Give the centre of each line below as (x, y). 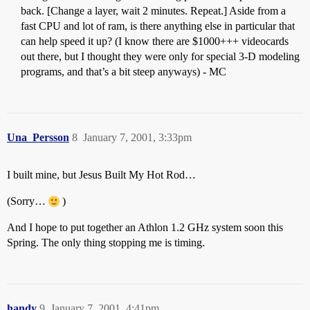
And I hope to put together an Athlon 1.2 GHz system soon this (145, 227)
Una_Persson (38, 137)
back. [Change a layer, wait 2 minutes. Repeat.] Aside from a (153, 11)
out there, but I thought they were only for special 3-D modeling (160, 56)
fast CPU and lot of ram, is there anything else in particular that (158, 26)
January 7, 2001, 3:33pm (137, 137)
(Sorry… (28, 201)
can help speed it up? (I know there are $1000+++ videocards (155, 41)
